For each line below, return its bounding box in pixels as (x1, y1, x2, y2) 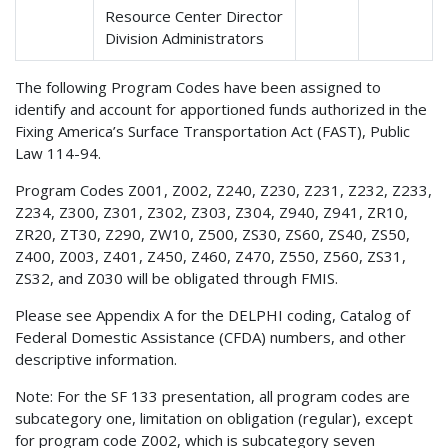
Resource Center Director (105, 5, 284, 26)
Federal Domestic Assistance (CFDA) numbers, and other (15, 326, 406, 347)
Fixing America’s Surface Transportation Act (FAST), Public (15, 120, 410, 141)
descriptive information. (15, 348, 177, 369)
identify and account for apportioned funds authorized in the (15, 98, 427, 119)
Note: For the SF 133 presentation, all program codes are (15, 385, 410, 406)
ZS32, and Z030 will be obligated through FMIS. (15, 267, 338, 288)
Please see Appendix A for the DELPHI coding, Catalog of (15, 304, 410, 325)
